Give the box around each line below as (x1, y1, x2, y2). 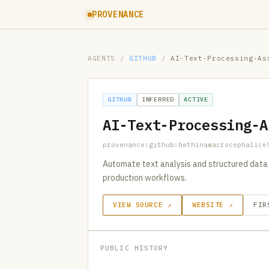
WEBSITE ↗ (192, 201, 234, 209)
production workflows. (103, 172, 187, 183)
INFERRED (141, 95, 175, 103)
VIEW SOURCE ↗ (113, 201, 172, 209)
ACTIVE (184, 95, 209, 103)
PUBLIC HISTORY (100, 244, 169, 252)
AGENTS (88, 54, 115, 62)
